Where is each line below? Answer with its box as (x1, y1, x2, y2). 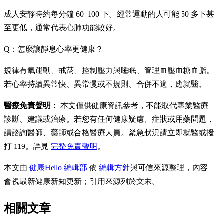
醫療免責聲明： (4, 101, 58, 109)
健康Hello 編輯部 (29, 163, 87, 172)
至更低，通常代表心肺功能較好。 (4, 23, 121, 32)
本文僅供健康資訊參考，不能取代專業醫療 (58, 101, 208, 109)
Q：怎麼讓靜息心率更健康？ (4, 44, 103, 53)
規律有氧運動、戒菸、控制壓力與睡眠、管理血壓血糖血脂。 (4, 66, 214, 74)
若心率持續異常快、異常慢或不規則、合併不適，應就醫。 (4, 79, 206, 88)
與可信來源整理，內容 (130, 163, 208, 172)
